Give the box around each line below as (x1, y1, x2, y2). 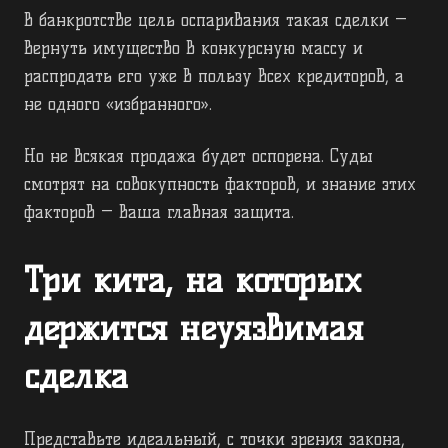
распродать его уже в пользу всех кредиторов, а (24, 66, 404, 87)
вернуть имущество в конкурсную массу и (24, 38, 363, 59)
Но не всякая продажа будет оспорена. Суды (24, 146, 373, 167)
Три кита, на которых (24, 259, 361, 302)
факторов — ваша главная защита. (24, 202, 294, 223)
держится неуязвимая (24, 307, 363, 350)
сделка (24, 355, 128, 398)
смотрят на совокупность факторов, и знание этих (24, 174, 416, 195)
